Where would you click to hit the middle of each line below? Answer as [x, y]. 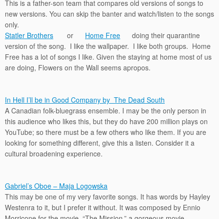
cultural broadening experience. [54, 153]
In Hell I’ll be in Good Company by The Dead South [85, 100]
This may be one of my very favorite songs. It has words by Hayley [108, 197]
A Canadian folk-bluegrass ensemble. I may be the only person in [106, 110]
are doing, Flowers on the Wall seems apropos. [78, 67]
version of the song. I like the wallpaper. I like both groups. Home [108, 46]
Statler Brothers [29, 35]
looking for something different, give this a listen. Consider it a [100, 143]
